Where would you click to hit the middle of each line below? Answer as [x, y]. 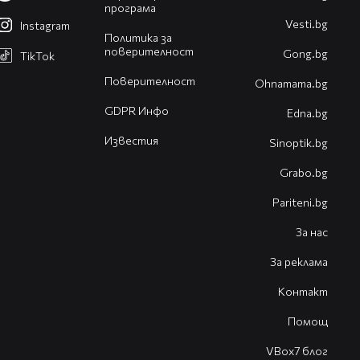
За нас [312, 232]
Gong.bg [305, 54]
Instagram [45, 26]
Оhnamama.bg [291, 84]
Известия [131, 141]
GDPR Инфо [136, 111]
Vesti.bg [307, 24]
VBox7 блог [297, 351]
